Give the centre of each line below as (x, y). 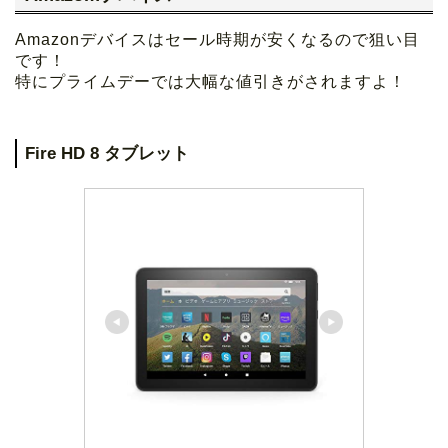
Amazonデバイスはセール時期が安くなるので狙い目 (217, 40)
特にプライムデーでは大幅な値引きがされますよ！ (210, 82)
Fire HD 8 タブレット (107, 154)
